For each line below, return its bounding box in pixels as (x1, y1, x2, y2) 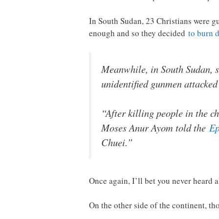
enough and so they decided (89, 27, 188, 39)
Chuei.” (101, 135, 132, 150)
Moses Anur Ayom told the (101, 121, 209, 135)
